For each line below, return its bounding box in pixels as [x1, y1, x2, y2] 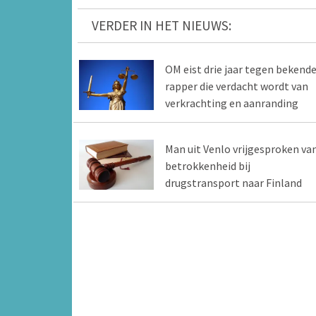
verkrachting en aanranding [164, 96, 298, 111]
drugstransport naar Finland [164, 176, 302, 190]
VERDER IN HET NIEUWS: [92, 17, 231, 35]
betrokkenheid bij [164, 159, 250, 174]
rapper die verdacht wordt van [164, 79, 308, 94]
